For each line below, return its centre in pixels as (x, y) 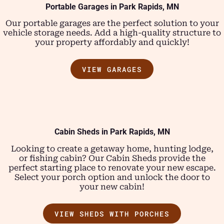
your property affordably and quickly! (112, 42)
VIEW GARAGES (112, 69)
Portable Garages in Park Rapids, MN (112, 6)
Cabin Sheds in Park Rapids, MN (112, 132)
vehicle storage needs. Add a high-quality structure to (112, 33)
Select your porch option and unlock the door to (112, 177)
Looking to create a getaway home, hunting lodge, (112, 149)
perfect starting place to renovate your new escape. (112, 168)
